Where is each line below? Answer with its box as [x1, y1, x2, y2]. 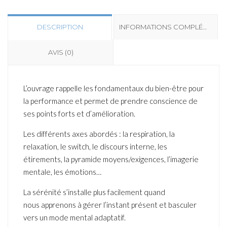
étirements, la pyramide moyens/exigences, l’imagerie [23, 155, 199, 164]
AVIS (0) [48, 48, 73, 57]
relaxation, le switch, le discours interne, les [23, 142, 167, 152]
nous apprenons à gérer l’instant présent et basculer [23, 200, 197, 210]
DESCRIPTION [36, 23, 83, 31]
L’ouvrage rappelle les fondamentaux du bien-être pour [23, 84, 204, 93]
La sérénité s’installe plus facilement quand [23, 187, 165, 197]
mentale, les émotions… [23, 167, 101, 177]
